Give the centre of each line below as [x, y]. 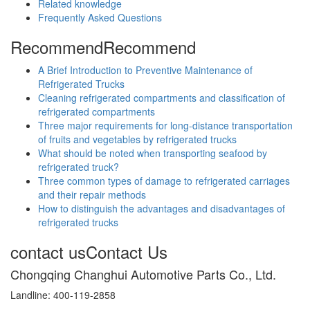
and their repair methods [92, 194]
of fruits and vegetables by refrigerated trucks [137, 139]
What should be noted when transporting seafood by [153, 153]
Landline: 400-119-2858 [63, 294]
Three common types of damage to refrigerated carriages [164, 180]
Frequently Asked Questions [100, 17]
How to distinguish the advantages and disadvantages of [162, 208]
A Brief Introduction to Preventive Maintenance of [145, 70]
